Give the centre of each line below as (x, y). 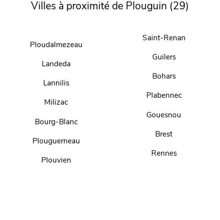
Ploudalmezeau (56, 44)
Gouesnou (164, 114)
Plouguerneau (56, 140)
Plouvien (56, 160)
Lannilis (56, 83)
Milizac (56, 102)
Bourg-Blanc (56, 121)
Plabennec (164, 95)
